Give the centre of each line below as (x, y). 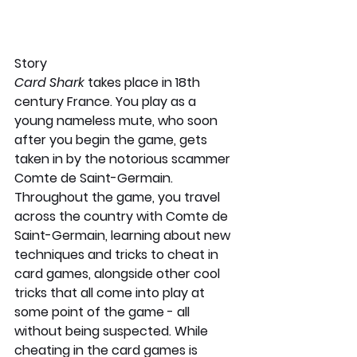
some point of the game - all (104, 312)
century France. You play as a (107, 101)
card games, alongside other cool (119, 273)
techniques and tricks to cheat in (118, 254)
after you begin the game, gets (112, 139)
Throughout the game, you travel (119, 197)
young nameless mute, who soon (118, 120)
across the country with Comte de (123, 216)
